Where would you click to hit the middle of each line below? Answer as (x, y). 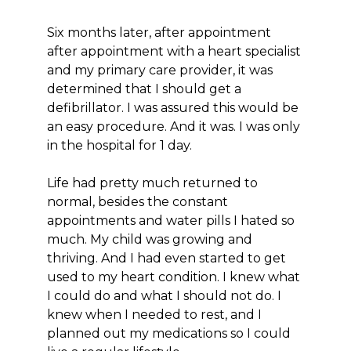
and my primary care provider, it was (160, 70)
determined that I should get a (144, 89)
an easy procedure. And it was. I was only (174, 127)
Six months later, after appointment (159, 33)
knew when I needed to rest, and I (154, 315)
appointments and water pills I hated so (171, 221)
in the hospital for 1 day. (119, 145)
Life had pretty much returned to (152, 183)
